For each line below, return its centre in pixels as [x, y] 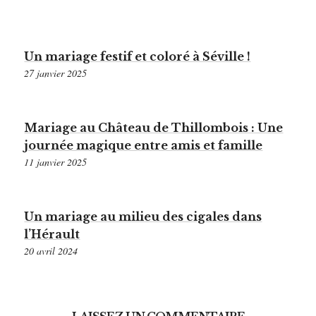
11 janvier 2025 [56, 162]
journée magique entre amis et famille [144, 146]
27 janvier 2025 [56, 73]
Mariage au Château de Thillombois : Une [154, 128]
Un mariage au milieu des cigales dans [143, 217]
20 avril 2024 [51, 251]
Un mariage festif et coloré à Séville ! [138, 56]
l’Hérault [52, 235]
